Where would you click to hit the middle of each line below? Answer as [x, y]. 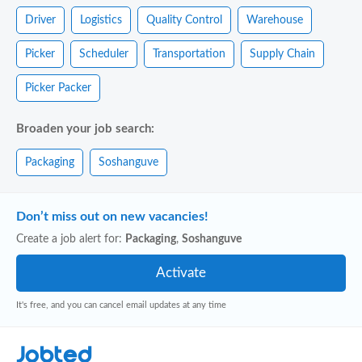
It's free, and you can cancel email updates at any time [121, 305]
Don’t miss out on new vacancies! [112, 217]
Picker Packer [58, 88]
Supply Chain [282, 54]
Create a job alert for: [71, 239]
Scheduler [104, 54]
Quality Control [184, 20]
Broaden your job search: [85, 129]
